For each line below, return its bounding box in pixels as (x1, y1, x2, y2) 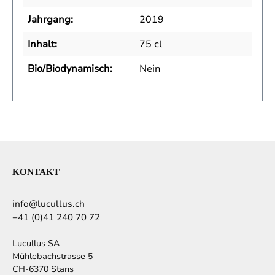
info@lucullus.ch (12, 198, 85, 211)
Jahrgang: (28, 13, 73, 27)
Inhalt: (28, 37, 57, 52)
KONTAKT (12, 166, 60, 177)
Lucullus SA (12, 238, 60, 250)
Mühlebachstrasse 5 (12, 250, 93, 263)
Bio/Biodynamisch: (28, 62, 112, 76)
